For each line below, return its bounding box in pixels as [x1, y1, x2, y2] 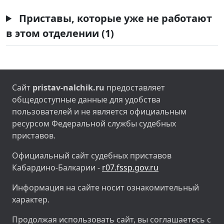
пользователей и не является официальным [12, 105, 186, 117]
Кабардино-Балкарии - [12, 161, 102, 173]
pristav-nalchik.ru [32, 81, 104, 93]
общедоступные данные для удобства [12, 93, 160, 105]
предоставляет [104, 81, 165, 93]
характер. [12, 193, 49, 205]
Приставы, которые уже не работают [16, 11, 212, 25]
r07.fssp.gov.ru [102, 161, 158, 173]
